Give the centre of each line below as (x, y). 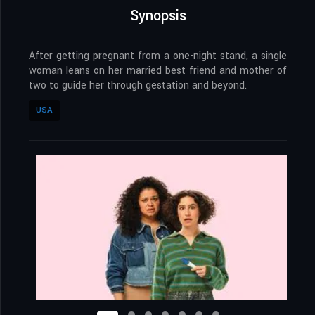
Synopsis (158, 16)
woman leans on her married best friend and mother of (158, 71)
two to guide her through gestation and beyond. (138, 86)
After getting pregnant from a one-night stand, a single (158, 56)
